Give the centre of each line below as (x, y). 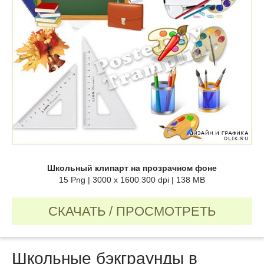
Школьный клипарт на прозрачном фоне (132, 168)
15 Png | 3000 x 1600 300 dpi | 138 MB (132, 180)
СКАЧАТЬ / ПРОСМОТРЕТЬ (132, 212)
